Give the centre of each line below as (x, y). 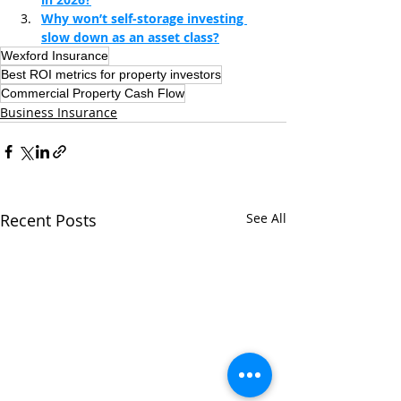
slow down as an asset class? (130, 37)
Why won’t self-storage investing (144, 18)
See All (266, 218)
